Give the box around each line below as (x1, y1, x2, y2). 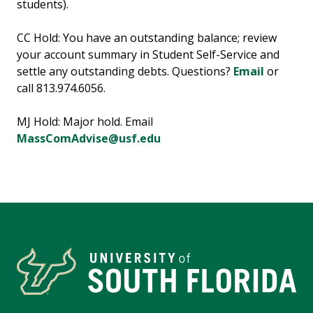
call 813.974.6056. (17, 80, 108, 96)
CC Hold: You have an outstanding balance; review (17, 30, 277, 46)
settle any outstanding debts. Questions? (17, 64, 233, 80)
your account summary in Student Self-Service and (17, 47, 279, 63)
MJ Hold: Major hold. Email (17, 114, 153, 130)
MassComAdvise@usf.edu (17, 131, 161, 147)
